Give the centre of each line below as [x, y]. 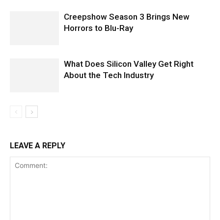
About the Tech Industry [109, 75]
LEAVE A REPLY [38, 145]
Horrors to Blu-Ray [98, 28]
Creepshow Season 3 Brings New [127, 16]
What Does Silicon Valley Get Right [129, 64]
